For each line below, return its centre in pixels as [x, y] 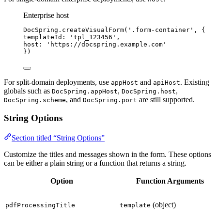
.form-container [161, 30]
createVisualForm [93, 30]
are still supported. [166, 99]
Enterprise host [46, 15]
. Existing [195, 82]
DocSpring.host [149, 91]
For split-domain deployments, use [57, 82]
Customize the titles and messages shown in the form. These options [108, 155]
